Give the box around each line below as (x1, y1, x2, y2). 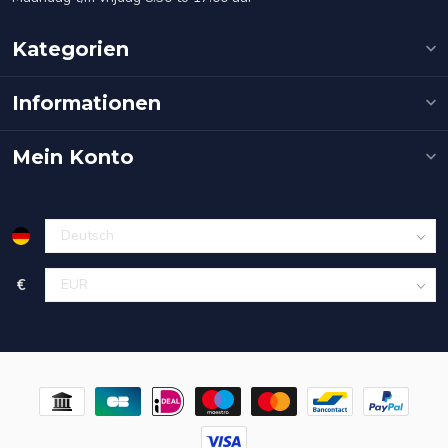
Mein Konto (12, 144, 134, 169)
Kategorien (12, 36, 129, 61)
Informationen (12, 90, 161, 115)
